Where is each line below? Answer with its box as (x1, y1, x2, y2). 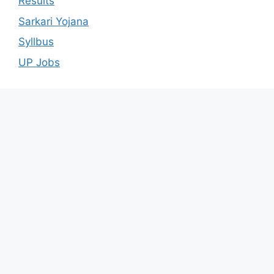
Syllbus (18, 35, 54, 48)
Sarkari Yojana (18, 15, 89, 28)
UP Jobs (18, 56, 60, 68)
